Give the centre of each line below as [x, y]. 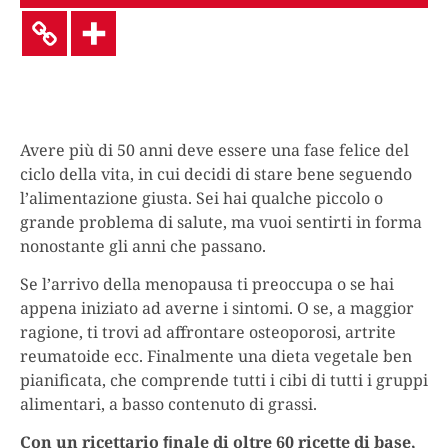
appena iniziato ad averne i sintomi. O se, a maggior [217, 308]
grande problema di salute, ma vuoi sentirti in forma [221, 221]
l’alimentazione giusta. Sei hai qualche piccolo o [201, 197]
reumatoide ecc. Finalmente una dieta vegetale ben [216, 356]
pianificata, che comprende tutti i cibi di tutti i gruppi [224, 380]
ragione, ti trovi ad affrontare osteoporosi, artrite [208, 332]
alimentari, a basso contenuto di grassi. [168, 404]
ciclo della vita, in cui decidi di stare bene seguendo [216, 173]
